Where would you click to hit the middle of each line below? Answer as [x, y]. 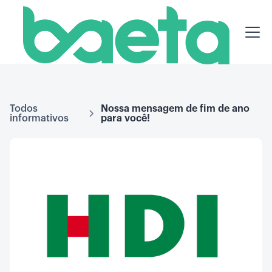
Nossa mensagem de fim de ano [175, 109]
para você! [126, 119]
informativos [39, 119]
